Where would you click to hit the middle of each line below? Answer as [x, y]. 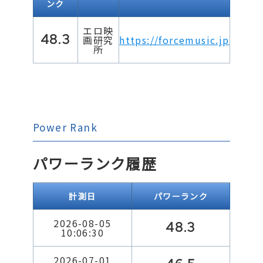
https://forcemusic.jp [174, 40]
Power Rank [65, 127]
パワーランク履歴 [95, 163]
